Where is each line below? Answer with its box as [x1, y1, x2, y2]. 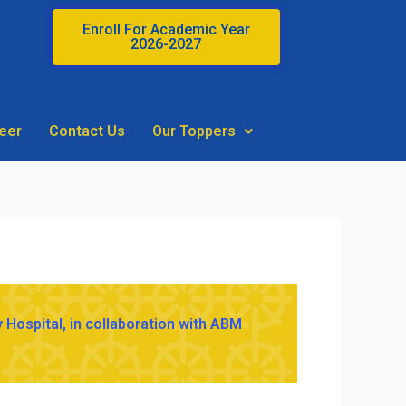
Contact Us [49, 121, 125, 140]
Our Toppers [152, 121, 236, 140]
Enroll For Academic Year [82, 21, 250, 38]
